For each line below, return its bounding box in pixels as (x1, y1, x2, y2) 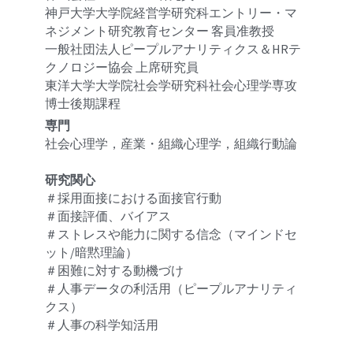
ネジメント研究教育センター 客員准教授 (45, 23, 275, 39)
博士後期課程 (45, 95, 121, 111)
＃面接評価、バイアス (45, 208, 172, 224)
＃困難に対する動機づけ (45, 262, 184, 278)
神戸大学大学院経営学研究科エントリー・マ (45, 5, 298, 20)
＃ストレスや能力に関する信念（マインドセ (45, 226, 298, 242)
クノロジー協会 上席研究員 (45, 59, 199, 75)
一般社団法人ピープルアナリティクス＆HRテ (45, 41, 302, 57)
